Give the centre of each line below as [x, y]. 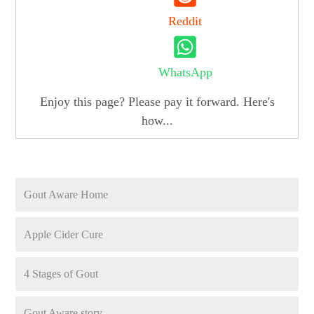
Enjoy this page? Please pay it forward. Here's [157, 102]
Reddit [185, 21]
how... [157, 121]
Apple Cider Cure [64, 234]
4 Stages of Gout [61, 273]
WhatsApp [185, 73]
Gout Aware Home [66, 195]
